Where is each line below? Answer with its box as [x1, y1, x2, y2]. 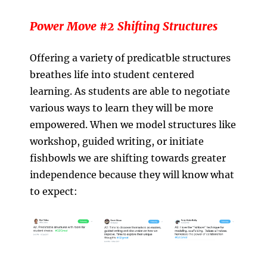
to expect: [30, 185, 77, 198]
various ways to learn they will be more [30, 102, 213, 114]
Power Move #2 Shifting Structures [30, 19, 221, 34]
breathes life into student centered [30, 69, 194, 81]
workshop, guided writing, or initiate [30, 135, 204, 148]
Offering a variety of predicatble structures [30, 52, 231, 64]
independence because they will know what [30, 169, 234, 181]
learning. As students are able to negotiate [30, 85, 230, 98]
